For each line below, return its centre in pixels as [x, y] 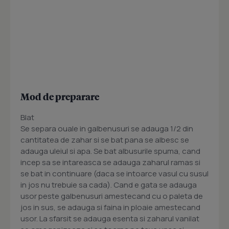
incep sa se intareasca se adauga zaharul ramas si [110, 162]
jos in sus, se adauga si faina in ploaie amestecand [110, 207]
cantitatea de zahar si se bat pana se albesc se [105, 140]
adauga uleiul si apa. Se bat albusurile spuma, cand [110, 151]
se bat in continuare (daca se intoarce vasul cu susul [114, 174]
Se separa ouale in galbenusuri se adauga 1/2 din [107, 129]
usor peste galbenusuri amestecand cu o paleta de [112, 196]
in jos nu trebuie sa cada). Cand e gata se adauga [109, 185]
